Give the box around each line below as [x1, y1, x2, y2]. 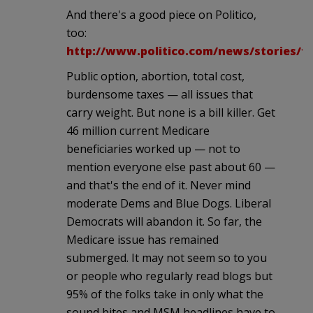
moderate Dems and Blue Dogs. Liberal [66, 195, 271, 211]
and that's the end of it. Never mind [66, 177, 251, 193]
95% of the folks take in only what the [66, 286, 263, 302]
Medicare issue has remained [66, 231, 219, 247]
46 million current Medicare [66, 122, 210, 138]
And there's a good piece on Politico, [66, 6, 256, 22]
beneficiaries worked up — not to [66, 140, 240, 156]
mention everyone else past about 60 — [66, 159, 275, 175]
